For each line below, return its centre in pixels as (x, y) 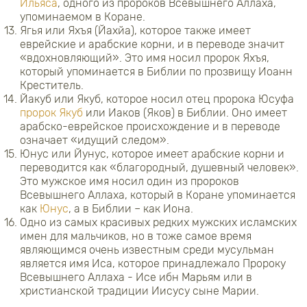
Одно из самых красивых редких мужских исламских (158, 222)
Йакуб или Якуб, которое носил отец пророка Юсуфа (157, 99)
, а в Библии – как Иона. (131, 208)
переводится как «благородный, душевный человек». (159, 167)
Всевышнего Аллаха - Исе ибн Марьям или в (136, 277)
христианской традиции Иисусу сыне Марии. (139, 291)
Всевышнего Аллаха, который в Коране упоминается (158, 195)
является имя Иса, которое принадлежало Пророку (153, 263)
